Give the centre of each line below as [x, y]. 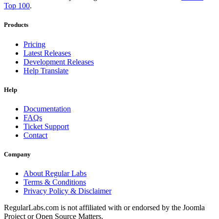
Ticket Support [46, 126]
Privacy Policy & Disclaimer [67, 191]
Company [17, 154]
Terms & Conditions [55, 182]
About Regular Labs [55, 174]
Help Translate [46, 70]
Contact [35, 135]
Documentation [47, 109]
